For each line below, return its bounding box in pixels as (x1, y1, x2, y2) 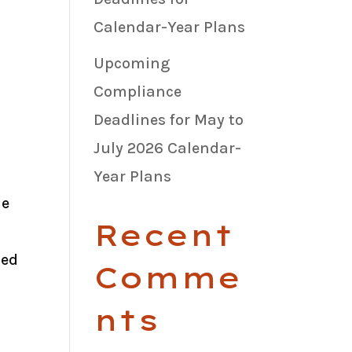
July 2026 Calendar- (93, 138, 242, 157)
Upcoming (93, 53, 170, 72)
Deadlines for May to (93, 110, 244, 129)
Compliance (93, 82, 182, 101)
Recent (93, 217, 234, 253)
